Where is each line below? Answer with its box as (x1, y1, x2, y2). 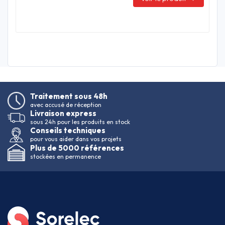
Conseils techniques (30, 126, 105, 136)
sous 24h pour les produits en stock (30, 118, 130, 126)
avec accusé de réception (30, 101, 101, 109)
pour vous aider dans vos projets (30, 135, 122, 143)
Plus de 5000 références (30, 143, 124, 153)
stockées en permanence (30, 153, 101, 161)
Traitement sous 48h (30, 91, 107, 101)
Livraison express (30, 108, 96, 119)
